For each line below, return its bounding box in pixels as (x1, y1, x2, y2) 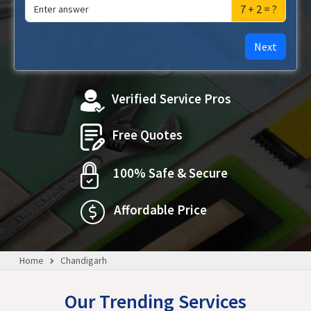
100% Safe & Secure (112, 165, 228, 181)
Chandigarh (60, 253, 107, 267)
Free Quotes (111, 126, 183, 143)
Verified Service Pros (111, 90, 231, 107)
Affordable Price (113, 201, 207, 218)
